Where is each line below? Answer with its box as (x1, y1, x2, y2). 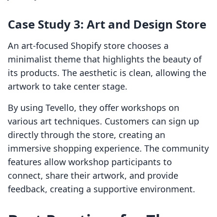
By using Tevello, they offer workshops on (8, 102, 179, 114)
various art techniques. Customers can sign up (8, 115, 199, 127)
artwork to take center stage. (8, 80, 127, 93)
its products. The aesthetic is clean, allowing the (8, 67, 206, 79)
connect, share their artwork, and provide (8, 170, 178, 182)
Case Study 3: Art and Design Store (8, 16, 206, 32)
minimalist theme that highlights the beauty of (8, 53, 201, 65)
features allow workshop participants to (8, 156, 172, 168)
